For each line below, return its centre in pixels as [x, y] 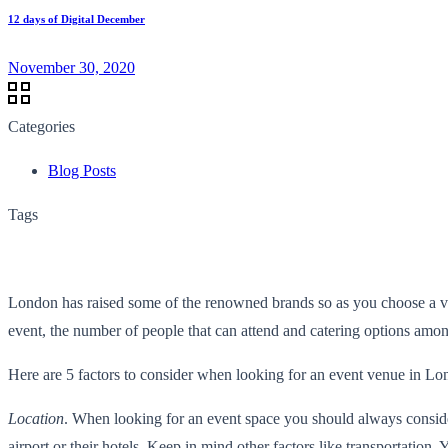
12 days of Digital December [76, 18]
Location [36, 418]
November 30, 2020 [71, 67]
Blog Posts [82, 170]
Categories [41, 126]
